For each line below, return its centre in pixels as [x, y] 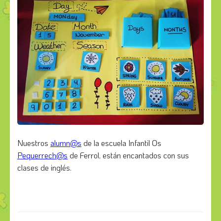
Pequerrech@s [42, 155]
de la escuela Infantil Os [121, 143]
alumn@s [66, 143]
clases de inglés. [44, 168]
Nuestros [34, 143]
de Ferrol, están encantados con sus [128, 155]
